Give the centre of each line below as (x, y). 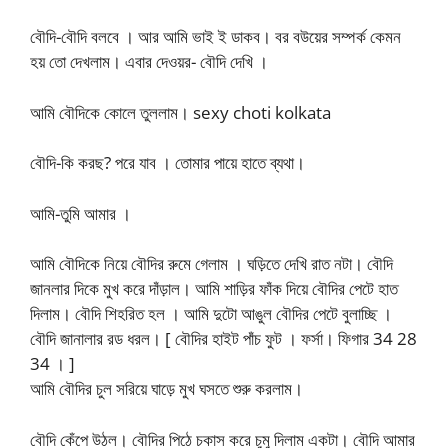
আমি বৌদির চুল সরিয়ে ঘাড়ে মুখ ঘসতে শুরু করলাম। (166, 388)
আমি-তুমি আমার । (80, 213)
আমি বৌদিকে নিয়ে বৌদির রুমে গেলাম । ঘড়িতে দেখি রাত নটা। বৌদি (211, 263)
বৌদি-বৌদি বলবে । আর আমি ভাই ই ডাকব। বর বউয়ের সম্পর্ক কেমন (215, 36)
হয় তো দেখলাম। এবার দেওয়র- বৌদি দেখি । (149, 61)
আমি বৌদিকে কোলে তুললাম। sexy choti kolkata (180, 112)
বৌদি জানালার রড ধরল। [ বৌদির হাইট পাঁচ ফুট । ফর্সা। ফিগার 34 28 (223, 338)
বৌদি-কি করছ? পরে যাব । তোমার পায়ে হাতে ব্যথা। (167, 162)
